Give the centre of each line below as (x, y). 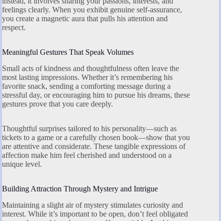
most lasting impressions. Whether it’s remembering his (87, 77)
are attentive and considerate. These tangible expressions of (94, 147)
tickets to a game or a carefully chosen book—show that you (96, 138)
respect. (14, 28)
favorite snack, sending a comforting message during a (86, 86)
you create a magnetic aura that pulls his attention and (85, 19)
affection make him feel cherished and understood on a (87, 155)
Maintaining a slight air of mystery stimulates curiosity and (92, 205)
